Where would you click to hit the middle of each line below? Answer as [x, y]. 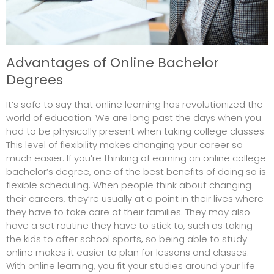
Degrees [35, 80]
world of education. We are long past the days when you [134, 118]
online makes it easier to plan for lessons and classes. [128, 253]
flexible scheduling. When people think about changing [129, 185]
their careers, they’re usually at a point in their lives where [135, 199]
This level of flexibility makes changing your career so [124, 145]
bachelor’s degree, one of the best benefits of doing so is [136, 172]
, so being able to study [194, 239]
